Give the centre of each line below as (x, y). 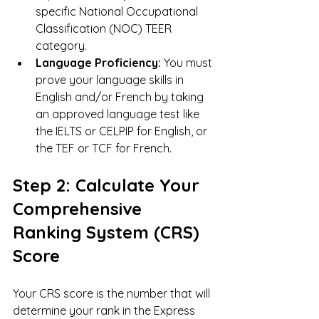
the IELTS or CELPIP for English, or (123, 131)
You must (188, 62)
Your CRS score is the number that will (113, 293)
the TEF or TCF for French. (104, 148)
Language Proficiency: (98, 62)
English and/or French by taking (121, 96)
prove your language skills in (111, 79)
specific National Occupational (118, 11)
